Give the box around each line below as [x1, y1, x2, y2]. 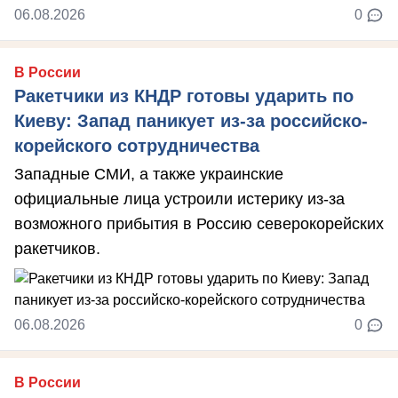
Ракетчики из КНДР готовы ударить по [14, 85, 354, 106]
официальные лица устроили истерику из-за [14, 189, 345, 208]
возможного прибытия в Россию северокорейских [14, 214, 384, 233]
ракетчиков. [14, 239, 100, 258]
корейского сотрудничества [14, 135, 259, 155]
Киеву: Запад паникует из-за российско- [14, 110, 368, 131]
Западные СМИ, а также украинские [14, 164, 283, 183]
